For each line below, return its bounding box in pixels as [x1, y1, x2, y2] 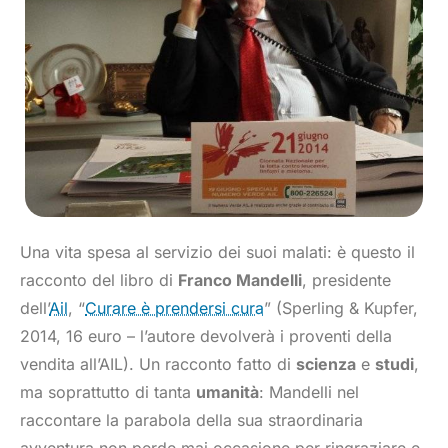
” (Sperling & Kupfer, [264, 298, 418, 319]
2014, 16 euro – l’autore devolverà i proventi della [20, 326, 392, 347]
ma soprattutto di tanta [20, 382, 196, 403]
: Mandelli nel [259, 382, 359, 403]
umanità [196, 382, 259, 403]
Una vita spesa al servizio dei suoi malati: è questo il [20, 242, 415, 263]
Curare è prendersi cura [85, 298, 264, 319]
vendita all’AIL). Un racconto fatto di [20, 354, 296, 375]
